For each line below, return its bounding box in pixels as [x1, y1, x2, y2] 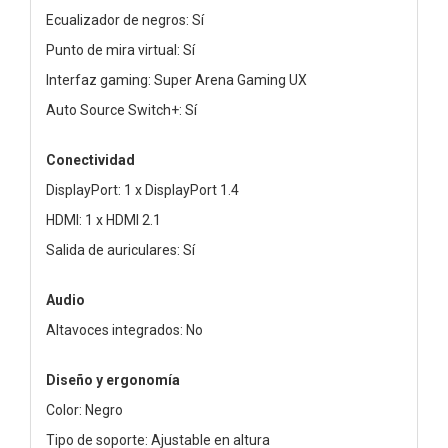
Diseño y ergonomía [46, 371, 180, 388]
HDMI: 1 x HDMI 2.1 [46, 211, 161, 228]
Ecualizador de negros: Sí [46, 11, 204, 28]
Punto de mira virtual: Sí [46, 41, 195, 58]
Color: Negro [46, 401, 123, 418]
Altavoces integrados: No [46, 321, 203, 338]
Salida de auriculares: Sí [46, 241, 195, 258]
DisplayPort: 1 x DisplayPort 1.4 [46, 181, 239, 198]
